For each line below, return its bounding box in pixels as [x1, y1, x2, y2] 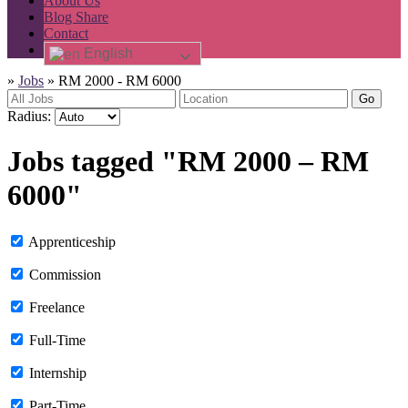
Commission [29, 266, 101, 282]
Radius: [7, 107, 51, 124]
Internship [29, 364, 87, 381]
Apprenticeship [28, 233, 116, 250]
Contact [44, 25, 88, 41]
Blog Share [44, 8, 108, 25]
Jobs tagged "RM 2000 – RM [7, 145, 369, 178]
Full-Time [29, 331, 86, 348]
